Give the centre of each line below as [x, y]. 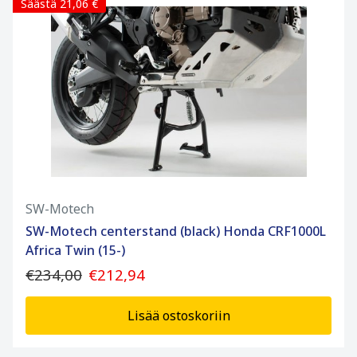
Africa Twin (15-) [75, 251]
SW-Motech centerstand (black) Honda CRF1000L [176, 231]
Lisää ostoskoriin [178, 316]
